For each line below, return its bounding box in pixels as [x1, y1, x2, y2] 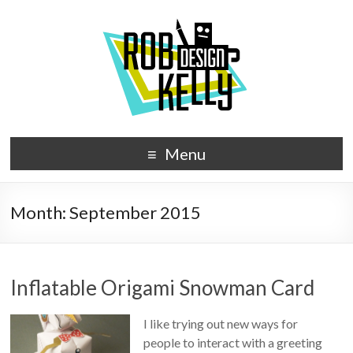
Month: [10, 202, 70, 223]
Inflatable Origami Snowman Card [10, 275, 315, 300]
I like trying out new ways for [143, 316, 298, 331]
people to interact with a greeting [143, 335, 322, 350]
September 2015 [69, 202, 202, 223]
